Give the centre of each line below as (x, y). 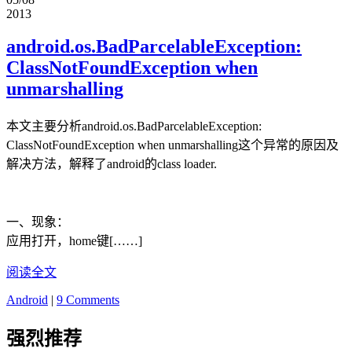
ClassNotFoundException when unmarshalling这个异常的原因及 (172, 145)
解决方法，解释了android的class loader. (112, 164)
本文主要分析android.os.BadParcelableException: (134, 126)
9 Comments (88, 300)
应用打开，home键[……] (74, 241)
